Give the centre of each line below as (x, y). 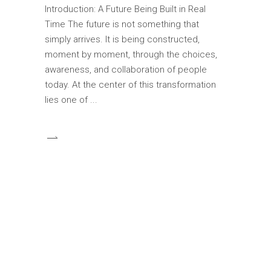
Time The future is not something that (122, 24)
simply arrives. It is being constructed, (122, 40)
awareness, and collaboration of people (126, 70)
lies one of (67, 100)
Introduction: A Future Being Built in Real (125, 9)
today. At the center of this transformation (130, 85)
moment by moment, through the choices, (131, 55)
